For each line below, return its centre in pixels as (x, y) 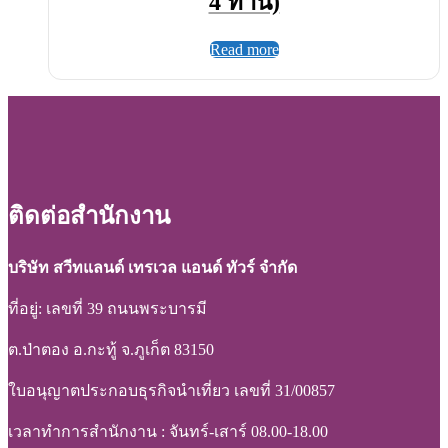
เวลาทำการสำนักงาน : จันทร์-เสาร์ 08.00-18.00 (168, 431)
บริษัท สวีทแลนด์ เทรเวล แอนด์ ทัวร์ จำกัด (152, 267)
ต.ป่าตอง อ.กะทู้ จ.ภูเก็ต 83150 (111, 349)
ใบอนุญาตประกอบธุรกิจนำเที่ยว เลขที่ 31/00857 (171, 390)
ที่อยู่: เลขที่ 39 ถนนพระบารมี (107, 308)
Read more (244, 50)
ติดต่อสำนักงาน (89, 215)
